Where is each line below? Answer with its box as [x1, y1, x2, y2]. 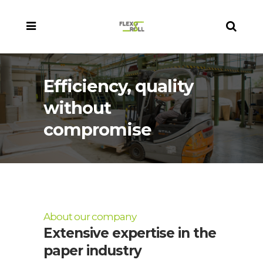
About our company [43, 210, 136, 222]
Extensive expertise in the [43, 224, 216, 241]
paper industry [43, 242, 141, 259]
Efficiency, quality [43, 76, 193, 96]
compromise [43, 119, 151, 140]
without [43, 97, 111, 118]
